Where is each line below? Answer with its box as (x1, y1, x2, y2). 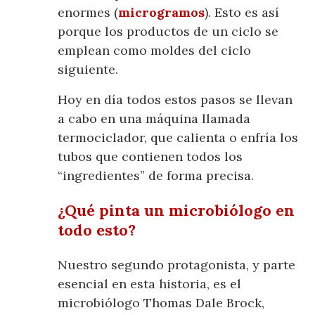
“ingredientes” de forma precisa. (58, 167, 255, 184)
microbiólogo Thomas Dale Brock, (58, 294, 265, 311)
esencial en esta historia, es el (58, 275, 242, 292)
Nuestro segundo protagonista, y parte (58, 256, 296, 273)
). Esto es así (205, 4, 280, 20)
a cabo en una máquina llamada (58, 110, 251, 127)
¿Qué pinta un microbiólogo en (58, 200, 295, 220)
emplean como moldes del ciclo (58, 41, 252, 58)
